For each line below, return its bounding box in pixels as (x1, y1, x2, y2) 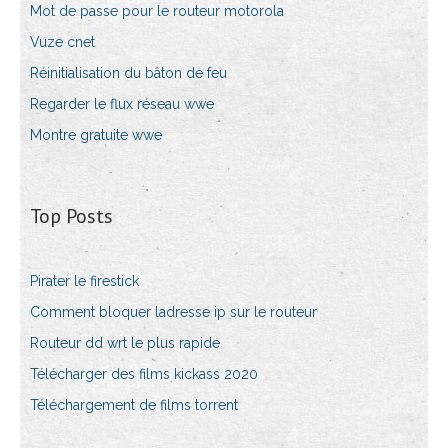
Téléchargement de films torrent (30, 397, 238, 414)
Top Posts (30, 203, 113, 230)
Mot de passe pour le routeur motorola (30, 3, 284, 20)
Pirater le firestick (30, 273, 139, 290)
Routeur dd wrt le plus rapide (30, 335, 220, 352)
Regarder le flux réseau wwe (30, 96, 214, 113)
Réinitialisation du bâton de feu (30, 65, 227, 82)
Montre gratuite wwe (30, 127, 162, 144)
